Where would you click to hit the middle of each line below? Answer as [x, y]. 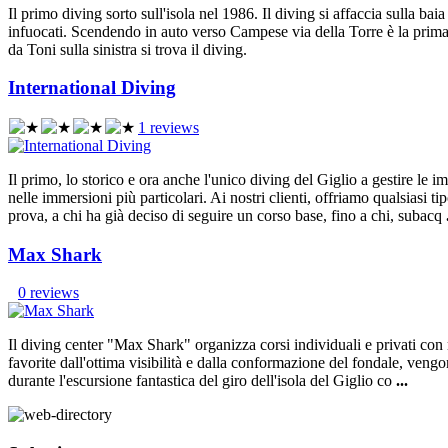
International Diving [92, 88]
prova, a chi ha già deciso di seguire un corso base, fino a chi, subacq [227, 215]
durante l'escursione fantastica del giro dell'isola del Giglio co [202, 381]
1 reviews [168, 127]
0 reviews [48, 293]
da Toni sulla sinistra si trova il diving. [127, 49]
